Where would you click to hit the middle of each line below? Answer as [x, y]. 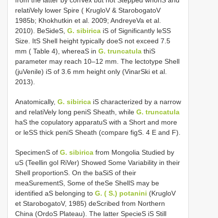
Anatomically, [36, 102]
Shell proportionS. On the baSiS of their [76, 173]
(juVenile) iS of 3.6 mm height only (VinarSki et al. [91, 72]
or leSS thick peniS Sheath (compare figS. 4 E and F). [98, 133]
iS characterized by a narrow [136, 102]
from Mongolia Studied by [134, 153]
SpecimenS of [37, 153]
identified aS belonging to [55, 193]
